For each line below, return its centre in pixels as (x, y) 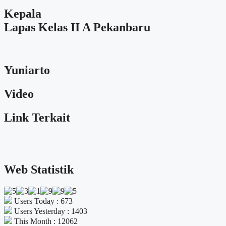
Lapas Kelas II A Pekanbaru (77, 27)
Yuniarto (27, 70)
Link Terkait (37, 118)
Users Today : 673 (42, 201)
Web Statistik (39, 169)
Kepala (23, 14)
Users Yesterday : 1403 (50, 211)
